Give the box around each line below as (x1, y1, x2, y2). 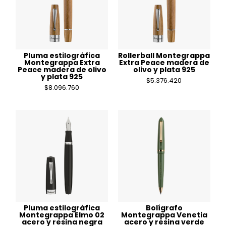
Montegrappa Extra (24, 57, 100, 68)
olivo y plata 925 (133, 64, 195, 75)
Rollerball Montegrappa (118, 50, 210, 61)
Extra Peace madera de (119, 57, 209, 68)
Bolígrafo (145, 203, 183, 213)
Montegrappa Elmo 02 (19, 210, 105, 220)
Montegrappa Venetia (121, 210, 207, 220)
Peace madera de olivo (17, 64, 106, 75)
